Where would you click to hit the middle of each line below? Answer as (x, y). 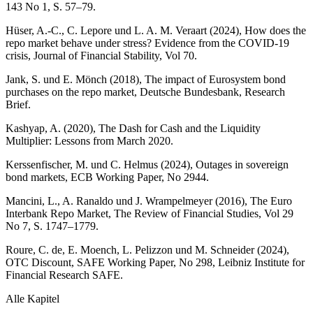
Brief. (18, 104)
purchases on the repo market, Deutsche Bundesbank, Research (145, 92)
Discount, (53, 262)
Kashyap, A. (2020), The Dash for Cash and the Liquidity (133, 128)
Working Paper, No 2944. (151, 177)
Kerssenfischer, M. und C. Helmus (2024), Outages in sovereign (147, 164)
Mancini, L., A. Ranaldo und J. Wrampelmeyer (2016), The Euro (149, 201)
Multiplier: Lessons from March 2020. (89, 140)
